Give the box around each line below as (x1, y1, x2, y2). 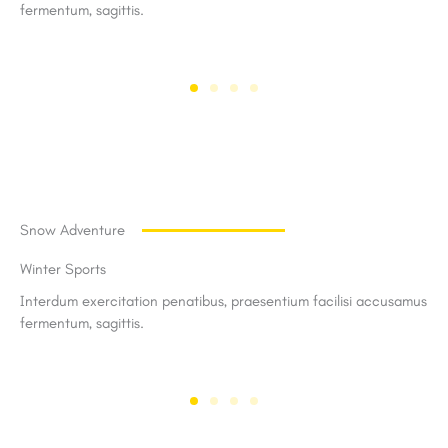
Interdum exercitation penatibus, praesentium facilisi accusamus (20, 291, 427, 310)
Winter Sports (20, 259, 106, 278)
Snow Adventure (20, 220, 125, 239)
